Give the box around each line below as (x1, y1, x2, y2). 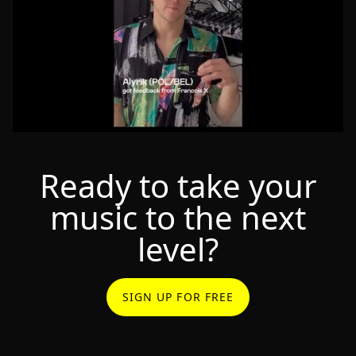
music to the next (50, 195, 306, 239)
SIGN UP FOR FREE (122, 289, 234, 305)
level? (137, 226, 219, 271)
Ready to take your (39, 163, 317, 207)
